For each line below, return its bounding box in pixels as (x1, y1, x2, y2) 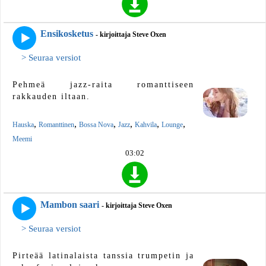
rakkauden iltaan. (12, 92, 90, 102)
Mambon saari (40, 199, 99, 210)
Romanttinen (39, 121, 74, 129)
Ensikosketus (40, 28, 93, 39)
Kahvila (135, 121, 157, 129)
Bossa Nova (79, 121, 113, 129)
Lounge (161, 121, 183, 129)
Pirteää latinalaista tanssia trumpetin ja (12, 251, 194, 260)
